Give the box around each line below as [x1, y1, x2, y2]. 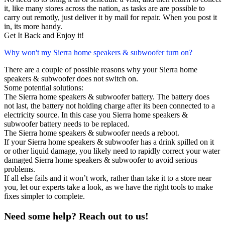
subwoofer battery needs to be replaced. [4, 120, 130, 129]
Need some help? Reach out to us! [4, 210, 149, 222]
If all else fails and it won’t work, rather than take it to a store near [4, 174, 211, 183]
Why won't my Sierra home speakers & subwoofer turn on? [4, 48, 192, 57]
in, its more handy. [4, 22, 62, 31]
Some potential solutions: [4, 83, 83, 92]
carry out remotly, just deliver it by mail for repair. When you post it [4, 13, 217, 22]
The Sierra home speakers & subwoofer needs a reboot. [4, 129, 179, 138]
